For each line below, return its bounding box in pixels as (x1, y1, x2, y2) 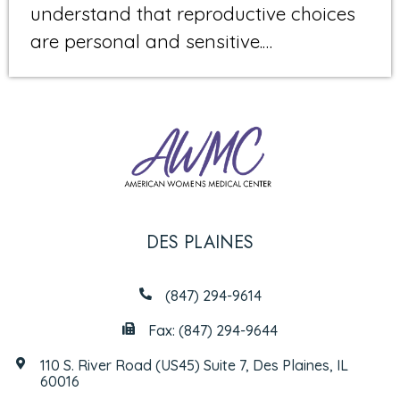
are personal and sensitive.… (30, 29, 272, 54)
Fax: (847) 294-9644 (148, 321, 278, 340)
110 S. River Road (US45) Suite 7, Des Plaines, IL (40, 356, 348, 375)
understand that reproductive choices (30, 2, 355, 26)
